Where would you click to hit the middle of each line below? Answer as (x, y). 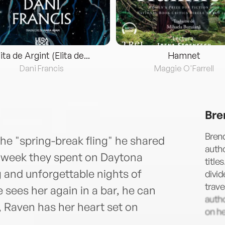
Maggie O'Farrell (184, 69)
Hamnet (184, 55)
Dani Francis (42, 69)
